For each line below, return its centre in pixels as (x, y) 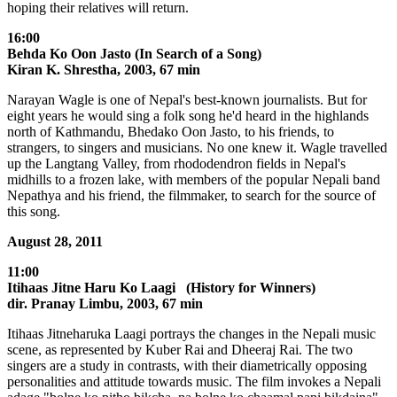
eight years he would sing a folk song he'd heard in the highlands (188, 116)
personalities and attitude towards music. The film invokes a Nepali (194, 382)
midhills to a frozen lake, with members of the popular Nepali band (194, 180)
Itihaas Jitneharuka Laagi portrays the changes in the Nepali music (191, 334)
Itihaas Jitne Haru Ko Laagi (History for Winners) (161, 288)
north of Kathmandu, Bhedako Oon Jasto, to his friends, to (171, 132)
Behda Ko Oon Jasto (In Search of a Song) (134, 54)
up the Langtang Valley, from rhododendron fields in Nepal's (176, 164)
